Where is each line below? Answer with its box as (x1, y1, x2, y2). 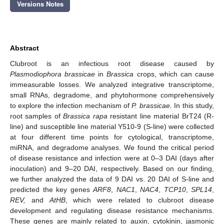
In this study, (171, 101, 214, 109)
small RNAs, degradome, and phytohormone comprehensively (10, 90, 214, 99)
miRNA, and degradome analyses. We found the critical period (10, 143, 214, 151)
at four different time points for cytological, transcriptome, (10, 132, 214, 141)
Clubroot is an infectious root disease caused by (10, 59, 214, 67)
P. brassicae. (131, 101, 172, 109)
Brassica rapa (63, 111, 107, 120)
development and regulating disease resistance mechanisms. (10, 206, 214, 214)
